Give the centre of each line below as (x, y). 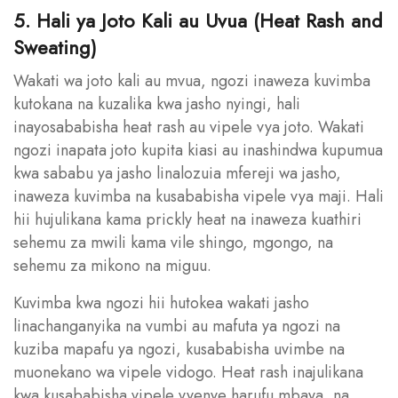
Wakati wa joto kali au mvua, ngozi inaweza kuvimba (192, 80)
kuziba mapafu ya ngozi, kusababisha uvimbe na (179, 349)
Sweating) (55, 47)
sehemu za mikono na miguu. (112, 265)
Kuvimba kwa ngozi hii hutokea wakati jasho (161, 302)
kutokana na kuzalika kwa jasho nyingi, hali (157, 103)
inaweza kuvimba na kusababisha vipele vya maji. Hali (199, 196)
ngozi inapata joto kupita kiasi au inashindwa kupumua (198, 150)
